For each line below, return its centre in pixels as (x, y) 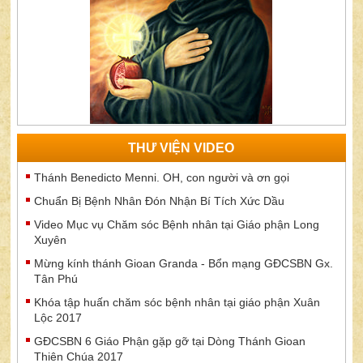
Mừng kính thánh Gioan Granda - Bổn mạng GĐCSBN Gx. (184, 264)
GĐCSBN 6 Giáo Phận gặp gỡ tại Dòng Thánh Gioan (170, 342)
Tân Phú (56, 279)
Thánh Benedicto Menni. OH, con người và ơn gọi (162, 178)
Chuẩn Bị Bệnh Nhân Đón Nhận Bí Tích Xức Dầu (160, 201)
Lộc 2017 (58, 318)
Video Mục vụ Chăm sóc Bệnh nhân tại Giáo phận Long (177, 225)
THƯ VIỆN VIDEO (181, 148)
